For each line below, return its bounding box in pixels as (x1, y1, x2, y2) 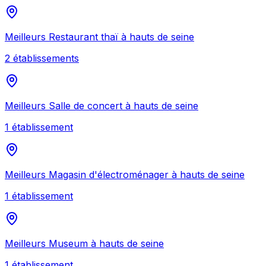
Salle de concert (49, 99, 122, 112)
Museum (49, 237, 88, 249)
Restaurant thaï (49, 30, 118, 43)
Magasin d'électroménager (49, 168, 169, 180)
